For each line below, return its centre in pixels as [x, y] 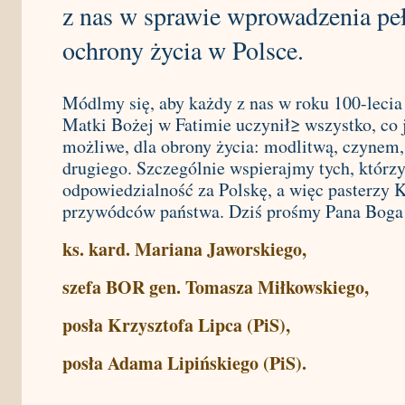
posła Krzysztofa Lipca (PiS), [176, 325]
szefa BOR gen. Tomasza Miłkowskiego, [216, 287]
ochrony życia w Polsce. [183, 50]
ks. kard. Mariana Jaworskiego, [184, 249]
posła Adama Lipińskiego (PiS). [184, 363]
